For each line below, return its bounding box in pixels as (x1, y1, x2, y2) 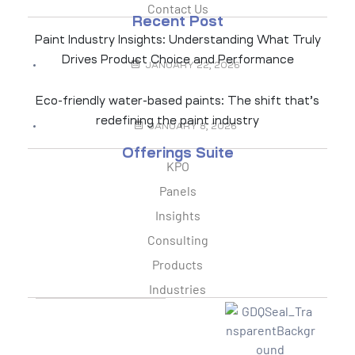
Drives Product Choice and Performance (61, 54, 294, 66)
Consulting (147, 232, 208, 248)
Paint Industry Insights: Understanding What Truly (34, 34, 321, 46)
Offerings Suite (121, 146, 234, 161)
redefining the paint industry (96, 115, 259, 127)
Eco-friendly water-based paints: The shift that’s (36, 95, 319, 107)
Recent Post (132, 14, 223, 29)
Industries (149, 281, 206, 297)
